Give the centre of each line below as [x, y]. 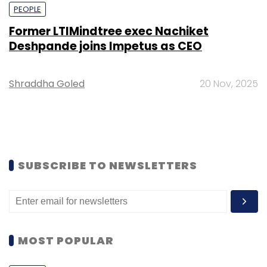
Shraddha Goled [47, 84]
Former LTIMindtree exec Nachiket [109, 32]
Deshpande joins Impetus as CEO [105, 46]
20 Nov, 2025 [229, 84]
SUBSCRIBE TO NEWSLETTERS [108, 166]
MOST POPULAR [66, 241]
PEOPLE [27, 10]
